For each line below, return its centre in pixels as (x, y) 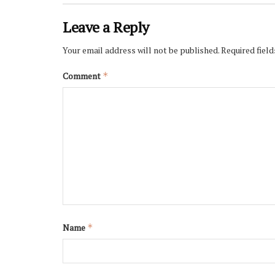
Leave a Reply (106, 27)
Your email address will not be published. (141, 50)
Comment (83, 76)
